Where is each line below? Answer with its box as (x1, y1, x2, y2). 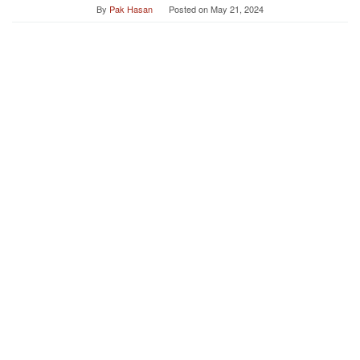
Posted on (169, 2, 211, 15)
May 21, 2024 (211, 2, 264, 15)
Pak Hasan (109, 2, 153, 15)
